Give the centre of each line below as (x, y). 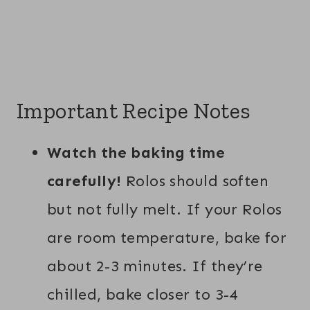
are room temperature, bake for (167, 237)
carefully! (84, 181)
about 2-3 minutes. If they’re (155, 266)
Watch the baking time (136, 152)
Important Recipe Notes (134, 110)
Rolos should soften (195, 181)
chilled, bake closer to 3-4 (143, 294)
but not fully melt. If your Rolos (165, 209)
